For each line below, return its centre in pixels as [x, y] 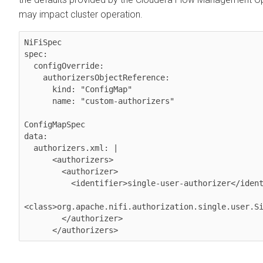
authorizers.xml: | [29, 148]
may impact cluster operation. [81, 14]
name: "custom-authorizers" [38, 101]
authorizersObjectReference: [33, 77]
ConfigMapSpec [55, 124]
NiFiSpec [43, 42]
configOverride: [29, 65]
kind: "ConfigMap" [38, 89]
